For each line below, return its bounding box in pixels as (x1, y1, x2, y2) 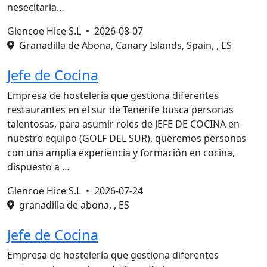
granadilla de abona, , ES (14, 198, 129, 212)
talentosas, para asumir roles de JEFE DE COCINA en (7, 117, 240, 131)
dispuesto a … (7, 160, 70, 173)
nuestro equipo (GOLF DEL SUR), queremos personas (7, 132, 246, 145)
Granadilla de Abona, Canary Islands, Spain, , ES (14, 39, 232, 52)
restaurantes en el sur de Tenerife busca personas (7, 103, 234, 116)
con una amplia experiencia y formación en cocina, (7, 146, 235, 159)
